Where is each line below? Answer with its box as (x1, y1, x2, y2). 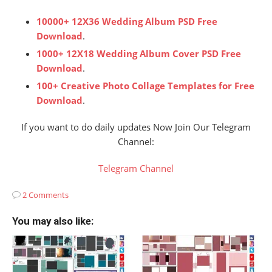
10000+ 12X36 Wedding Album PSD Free (36, 15, 217, 27)
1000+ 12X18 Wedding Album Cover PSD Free (36, 47, 241, 59)
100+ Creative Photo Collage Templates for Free (36, 79, 254, 92)
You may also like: (12, 215, 93, 228)
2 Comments (22, 189, 69, 201)
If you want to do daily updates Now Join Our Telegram (21, 120, 251, 133)
